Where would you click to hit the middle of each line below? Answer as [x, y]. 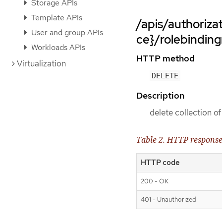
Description [160, 96]
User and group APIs [66, 32]
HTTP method [166, 58]
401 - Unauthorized [168, 200]
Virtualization [41, 63]
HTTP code [160, 163]
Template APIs [56, 18]
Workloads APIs [57, 47]
